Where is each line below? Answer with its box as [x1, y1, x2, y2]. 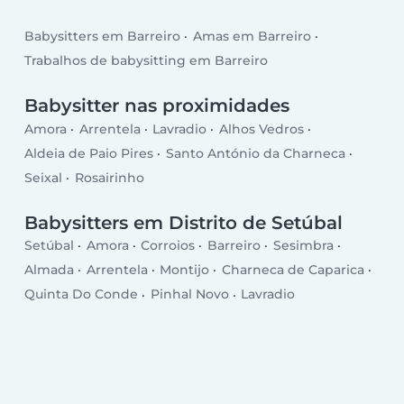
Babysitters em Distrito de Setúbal [24, 211, 344, 234]
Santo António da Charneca [165, 144, 345, 161]
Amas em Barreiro [192, 28, 311, 45]
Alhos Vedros [218, 120, 304, 137]
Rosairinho [74, 170, 144, 187]
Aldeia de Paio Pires [24, 144, 154, 161]
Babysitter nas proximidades [24, 95, 290, 117]
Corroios [141, 237, 196, 254]
